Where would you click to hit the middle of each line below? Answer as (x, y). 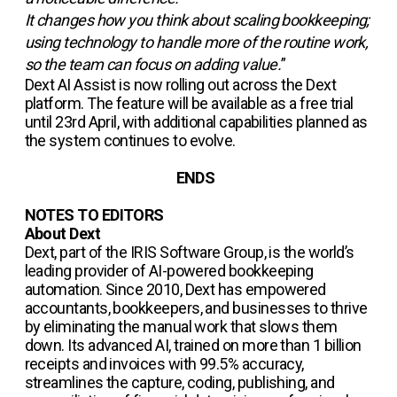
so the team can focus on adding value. (152, 64)
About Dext (62, 234)
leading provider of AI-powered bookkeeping (169, 271)
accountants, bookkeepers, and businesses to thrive (196, 308)
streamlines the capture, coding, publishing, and (179, 382)
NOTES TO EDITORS (94, 215)
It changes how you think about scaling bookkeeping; (197, 20)
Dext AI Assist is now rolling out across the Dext (180, 85)
